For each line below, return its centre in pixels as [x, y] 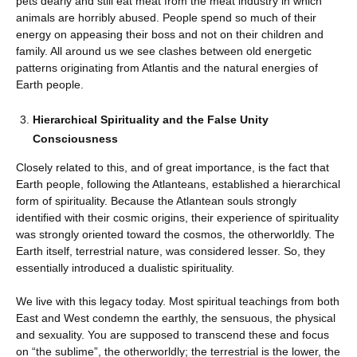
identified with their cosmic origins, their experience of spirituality [177, 218]
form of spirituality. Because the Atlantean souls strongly [156, 201]
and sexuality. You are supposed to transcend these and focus [173, 335]
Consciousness [75, 139]
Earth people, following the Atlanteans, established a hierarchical [178, 184]
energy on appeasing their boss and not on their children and [170, 34]
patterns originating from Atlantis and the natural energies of [167, 68]
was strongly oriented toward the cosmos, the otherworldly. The [175, 234]
